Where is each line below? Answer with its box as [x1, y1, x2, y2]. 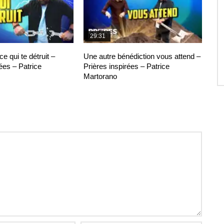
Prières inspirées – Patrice [83, 61, 170, 70]
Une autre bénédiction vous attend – [83, 51, 201, 60]
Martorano [83, 71, 117, 80]
